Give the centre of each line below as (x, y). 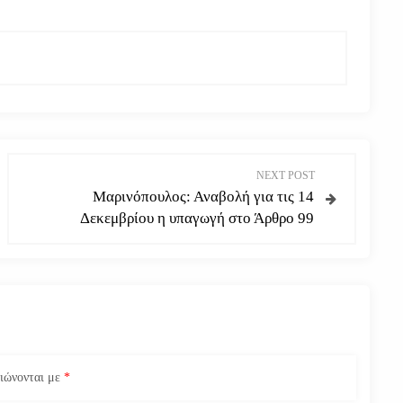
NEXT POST (285, 175)
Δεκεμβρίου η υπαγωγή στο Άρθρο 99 (197, 218)
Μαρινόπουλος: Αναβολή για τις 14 (203, 197)
